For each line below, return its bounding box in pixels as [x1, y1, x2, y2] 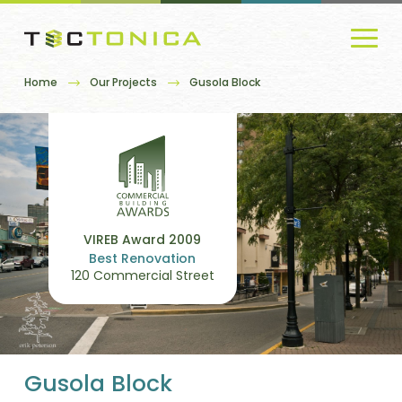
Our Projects [89, 74, 157, 90]
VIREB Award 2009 [83, 230, 202, 249]
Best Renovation [89, 249, 197, 267]
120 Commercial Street [70, 266, 214, 284]
